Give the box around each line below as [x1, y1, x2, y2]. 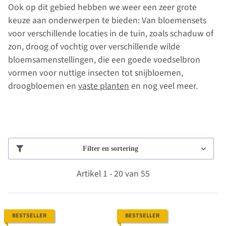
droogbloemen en [8, 80, 78, 93]
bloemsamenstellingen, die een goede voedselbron [8, 53, 200, 67]
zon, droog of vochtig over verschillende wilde [8, 40, 180, 53]
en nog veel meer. [129, 80, 198, 93]
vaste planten [78, 80, 129, 93]
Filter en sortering [82, 145, 138, 153]
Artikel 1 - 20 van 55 [76, 167, 150, 181]
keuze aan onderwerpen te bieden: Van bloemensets [8, 14, 206, 27]
